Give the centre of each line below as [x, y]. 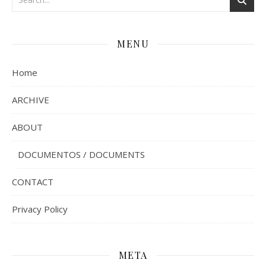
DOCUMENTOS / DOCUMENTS [81, 155]
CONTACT [33, 182]
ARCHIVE [31, 100]
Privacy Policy [40, 209]
